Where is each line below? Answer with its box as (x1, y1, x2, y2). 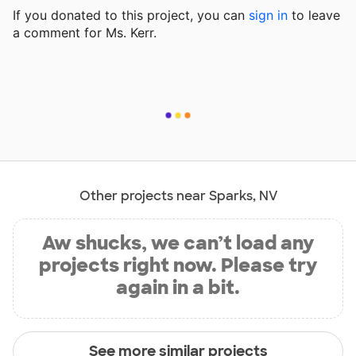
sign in (249, 7, 288, 24)
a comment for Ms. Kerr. (13, 25, 157, 41)
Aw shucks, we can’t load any (42, 230, 314, 256)
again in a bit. (116, 275, 240, 300)
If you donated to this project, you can (13, 7, 249, 24)
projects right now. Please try (39, 253, 317, 278)
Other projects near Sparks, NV (79, 188, 277, 205)
